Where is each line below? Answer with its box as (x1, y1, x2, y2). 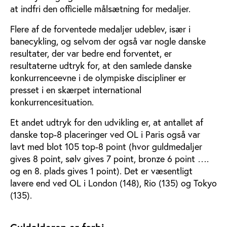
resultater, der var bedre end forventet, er (10, 47, 172, 59)
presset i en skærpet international (10, 83, 141, 96)
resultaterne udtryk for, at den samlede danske (10, 59, 192, 71)
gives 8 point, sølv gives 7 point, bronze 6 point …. (10, 152, 209, 165)
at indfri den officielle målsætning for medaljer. (10, 2, 191, 15)
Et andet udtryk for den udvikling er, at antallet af (10, 116, 203, 128)
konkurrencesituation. (10, 95, 94, 108)
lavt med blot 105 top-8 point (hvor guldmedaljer (10, 140, 202, 153)
